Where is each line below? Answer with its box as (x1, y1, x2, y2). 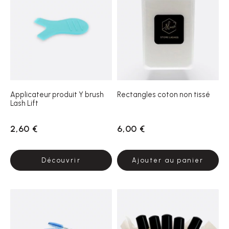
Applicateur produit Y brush (10, 89, 104, 99)
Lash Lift (10, 98, 38, 108)
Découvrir (41, 156, 81, 164)
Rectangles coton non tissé (117, 89, 210, 99)
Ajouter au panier (132, 156, 204, 164)
